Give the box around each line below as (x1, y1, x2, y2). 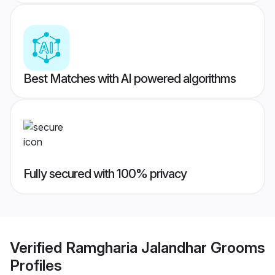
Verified (10, 238, 66, 257)
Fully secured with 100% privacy (23, 166, 187, 182)
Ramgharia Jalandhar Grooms (66, 238, 265, 257)
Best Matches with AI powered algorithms (23, 71, 236, 87)
